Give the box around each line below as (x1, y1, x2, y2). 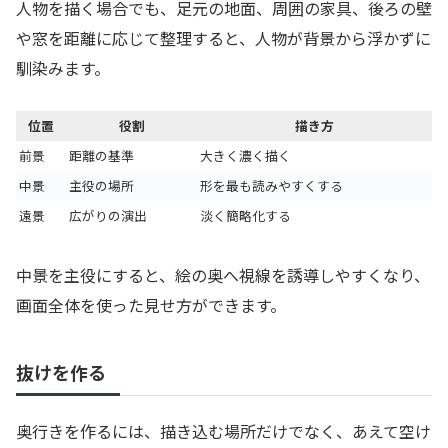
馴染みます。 (16, 55, 110, 80)
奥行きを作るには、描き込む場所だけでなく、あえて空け (16, 419, 431, 444)
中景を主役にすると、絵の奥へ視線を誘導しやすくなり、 (16, 263, 430, 288)
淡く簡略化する (200, 206, 291, 226)
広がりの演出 (69, 206, 147, 226)
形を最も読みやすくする (200, 176, 343, 196)
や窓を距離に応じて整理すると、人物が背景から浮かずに (16, 25, 431, 50)
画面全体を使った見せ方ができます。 (16, 293, 286, 318)
